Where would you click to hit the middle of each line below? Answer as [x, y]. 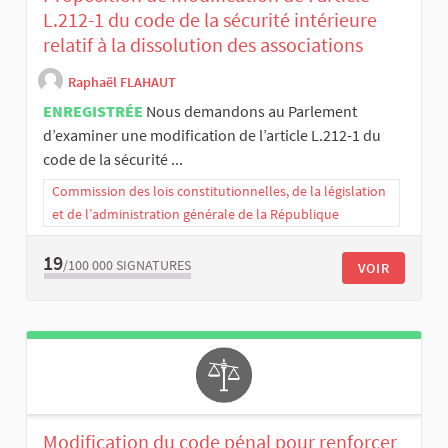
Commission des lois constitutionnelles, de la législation [219, 190]
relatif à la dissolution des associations [203, 44]
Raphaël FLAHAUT [122, 81]
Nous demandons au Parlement [251, 110]
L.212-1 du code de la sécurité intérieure [210, 19]
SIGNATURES [153, 264]
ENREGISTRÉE [93, 110]
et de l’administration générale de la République [195, 213]
